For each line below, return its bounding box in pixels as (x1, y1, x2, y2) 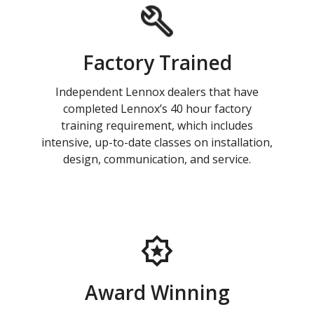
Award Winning (84, 279, 230, 306)
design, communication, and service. (63, 151, 251, 168)
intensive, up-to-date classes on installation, (41, 135, 273, 151)
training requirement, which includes (61, 118, 253, 134)
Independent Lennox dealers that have (55, 84, 259, 100)
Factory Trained (82, 49, 232, 76)
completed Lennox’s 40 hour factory (62, 101, 252, 117)
